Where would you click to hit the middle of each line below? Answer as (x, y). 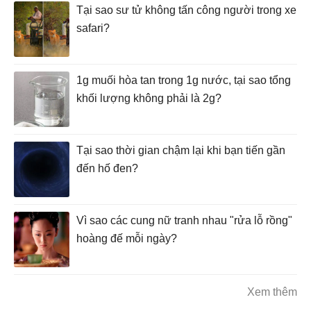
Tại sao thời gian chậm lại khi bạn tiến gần (181, 151)
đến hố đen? (107, 169)
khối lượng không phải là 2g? (149, 99)
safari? (93, 28)
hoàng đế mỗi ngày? (127, 239)
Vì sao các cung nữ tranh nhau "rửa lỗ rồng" (184, 221)
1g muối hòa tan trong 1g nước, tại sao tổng (184, 81)
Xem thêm (272, 292)
